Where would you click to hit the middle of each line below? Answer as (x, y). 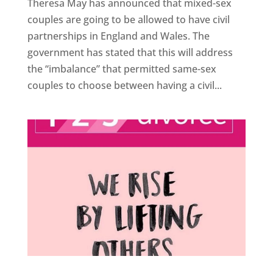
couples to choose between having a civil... (124, 86)
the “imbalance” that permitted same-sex (122, 69)
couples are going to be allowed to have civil (128, 20)
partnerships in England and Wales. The (118, 36)
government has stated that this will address (130, 53)
